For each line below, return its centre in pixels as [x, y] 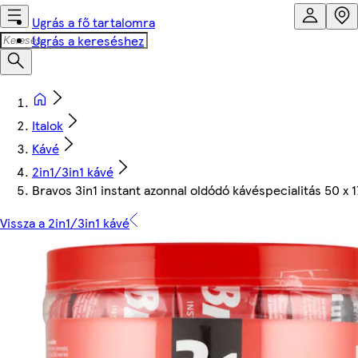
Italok [48, 125]
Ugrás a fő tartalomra [93, 22]
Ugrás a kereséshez [88, 40]
